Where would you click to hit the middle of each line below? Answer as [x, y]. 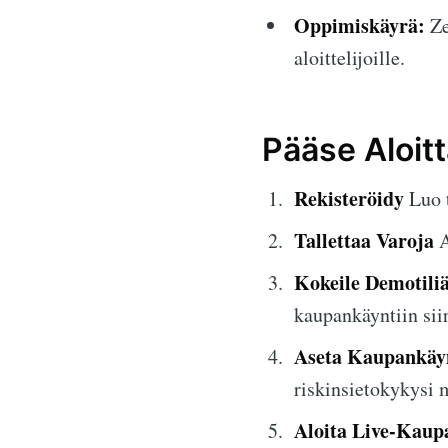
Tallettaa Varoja [364, 240]
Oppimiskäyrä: [359, 25]
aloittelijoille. [349, 57]
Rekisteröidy [349, 198]
